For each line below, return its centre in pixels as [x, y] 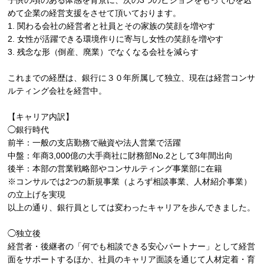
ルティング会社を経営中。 [57, 91]
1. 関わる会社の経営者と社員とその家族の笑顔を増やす [112, 26]
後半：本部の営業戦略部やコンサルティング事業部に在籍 [115, 169]
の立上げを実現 [37, 194]
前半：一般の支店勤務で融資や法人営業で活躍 [95, 143]
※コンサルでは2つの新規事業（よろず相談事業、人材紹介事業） [130, 181]
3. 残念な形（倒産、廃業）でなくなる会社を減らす [103, 52]
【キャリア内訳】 [41, 117]
